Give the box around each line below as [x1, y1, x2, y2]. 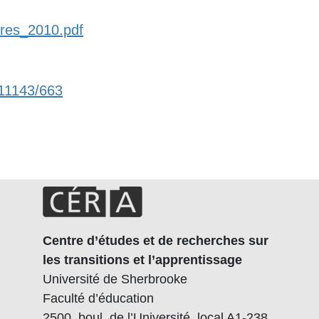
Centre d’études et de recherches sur [42, 233, 268, 248]
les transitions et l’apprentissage [42, 252, 242, 267]
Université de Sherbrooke [42, 271, 187, 286]
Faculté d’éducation [42, 291, 154, 305]
